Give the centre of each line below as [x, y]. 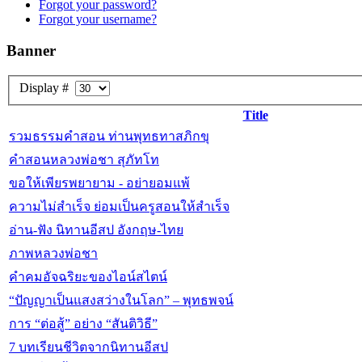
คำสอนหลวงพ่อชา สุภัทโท [84, 160]
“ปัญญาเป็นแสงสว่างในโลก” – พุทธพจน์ [121, 301]
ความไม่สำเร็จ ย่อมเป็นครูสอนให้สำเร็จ [119, 207]
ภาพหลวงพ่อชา [53, 254]
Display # [47, 88]
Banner [31, 50]
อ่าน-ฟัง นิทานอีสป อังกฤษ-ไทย [96, 230]
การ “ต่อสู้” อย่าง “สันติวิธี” [83, 324]
